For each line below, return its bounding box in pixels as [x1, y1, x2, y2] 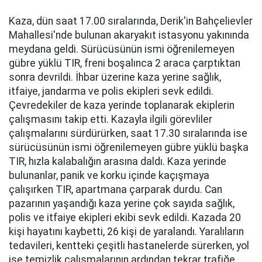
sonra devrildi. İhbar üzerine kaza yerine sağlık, [9, 71, 221, 83]
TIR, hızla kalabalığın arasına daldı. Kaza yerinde [9, 156, 226, 167]
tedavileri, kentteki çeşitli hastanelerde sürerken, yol [9, 240, 249, 251]
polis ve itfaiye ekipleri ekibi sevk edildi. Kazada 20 [9, 212, 241, 223]
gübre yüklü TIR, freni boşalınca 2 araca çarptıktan [9, 57, 240, 69]
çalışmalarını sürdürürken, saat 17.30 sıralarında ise [9, 127, 247, 139]
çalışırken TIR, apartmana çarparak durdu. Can [9, 184, 222, 195]
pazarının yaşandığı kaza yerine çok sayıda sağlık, [9, 198, 235, 209]
